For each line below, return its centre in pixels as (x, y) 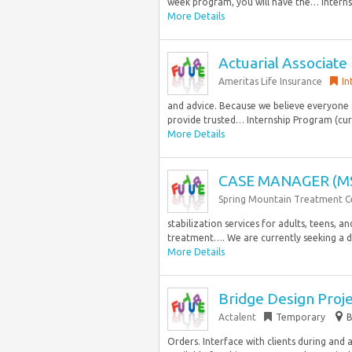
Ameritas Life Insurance (270, 81)
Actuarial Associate (283, 63)
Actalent (237, 317)
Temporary (301, 317)
